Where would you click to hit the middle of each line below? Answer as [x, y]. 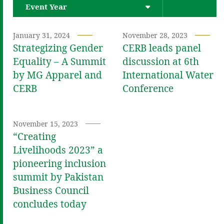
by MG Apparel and [57, 75]
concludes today [50, 204]
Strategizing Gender [58, 48]
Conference [148, 88]
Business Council [51, 190]
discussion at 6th [160, 61]
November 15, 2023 [45, 123]
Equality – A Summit [59, 61]
